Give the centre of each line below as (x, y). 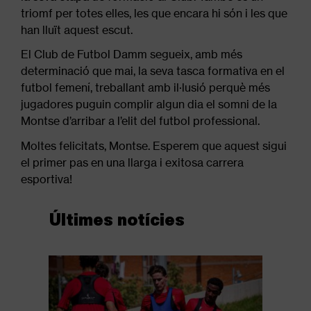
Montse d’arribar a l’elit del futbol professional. (140, 121)
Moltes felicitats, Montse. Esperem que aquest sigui (154, 145)
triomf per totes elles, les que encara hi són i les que (154, 14)
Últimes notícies (117, 218)
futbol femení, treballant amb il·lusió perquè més (145, 88)
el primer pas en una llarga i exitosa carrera (132, 162)
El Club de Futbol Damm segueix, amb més (132, 54)
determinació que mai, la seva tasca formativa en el (153, 71)
